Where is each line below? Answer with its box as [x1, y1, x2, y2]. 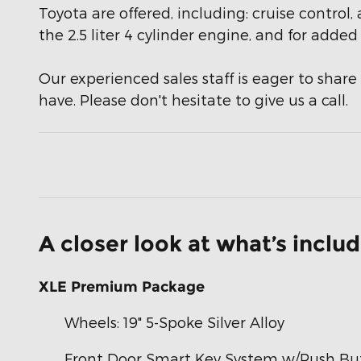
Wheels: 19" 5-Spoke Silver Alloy [64, 313, 284, 330]
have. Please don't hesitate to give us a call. [39, 90, 348, 108]
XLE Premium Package [39, 277, 205, 296]
